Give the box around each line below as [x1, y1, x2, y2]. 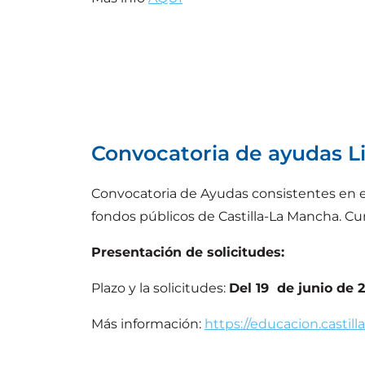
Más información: [91, 315, 204, 332]
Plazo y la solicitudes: [91, 279, 229, 296]
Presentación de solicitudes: [91, 244, 288, 260]
